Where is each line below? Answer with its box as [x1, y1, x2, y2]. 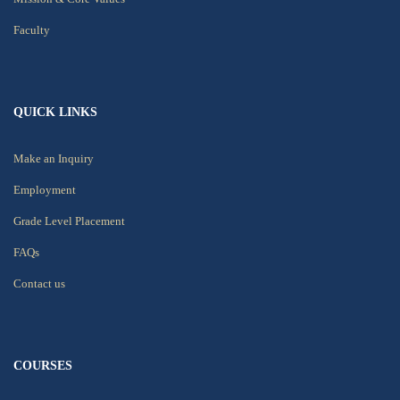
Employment [13, 182, 76, 196]
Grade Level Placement [13, 213, 125, 228]
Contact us [13, 276, 65, 290]
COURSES [13, 358, 72, 372]
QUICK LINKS [13, 104, 97, 119]
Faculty [13, 22, 50, 37]
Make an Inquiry [13, 151, 94, 165]
